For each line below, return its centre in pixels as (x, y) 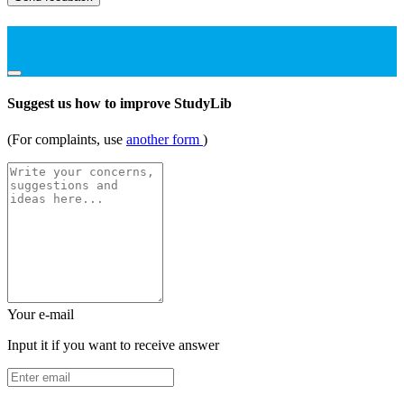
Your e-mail (41, 314)
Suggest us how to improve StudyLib (119, 104)
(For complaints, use (67, 139)
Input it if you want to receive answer (113, 344)
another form (165, 139)
